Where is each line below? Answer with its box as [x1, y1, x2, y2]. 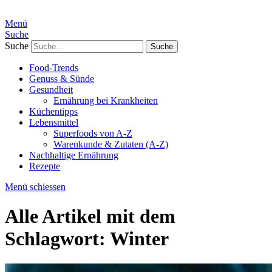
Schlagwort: [5, 228, 110, 250]
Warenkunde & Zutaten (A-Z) [53, 139, 168, 149]
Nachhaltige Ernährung [29, 150, 118, 160]
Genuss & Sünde [29, 73, 94, 84]
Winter [110, 228, 169, 250]
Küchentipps [29, 106, 78, 117]
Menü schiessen [5, 182, 66, 192]
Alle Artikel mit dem [5, 205, 175, 228]
